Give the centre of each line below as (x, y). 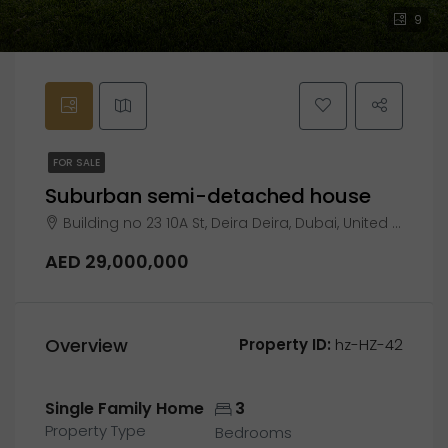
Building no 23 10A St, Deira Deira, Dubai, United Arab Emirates (227, 223)
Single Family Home (124, 408)
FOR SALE (76, 162)
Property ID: (285, 344)
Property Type (95, 430)
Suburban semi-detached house (208, 196)
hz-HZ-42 (367, 344)
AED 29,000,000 (117, 261)
